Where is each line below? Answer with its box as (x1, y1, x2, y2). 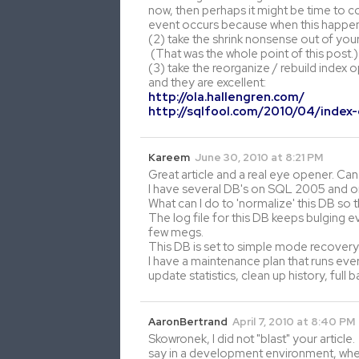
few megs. (148, 224, 204, 240)
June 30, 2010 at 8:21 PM (195, 150, 323, 164)
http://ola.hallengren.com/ (148, 88, 305, 105)
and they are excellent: (148, 74, 266, 91)
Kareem (148, 150, 190, 164)
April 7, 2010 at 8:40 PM (232, 314, 355, 329)
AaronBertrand (148, 314, 228, 329)
